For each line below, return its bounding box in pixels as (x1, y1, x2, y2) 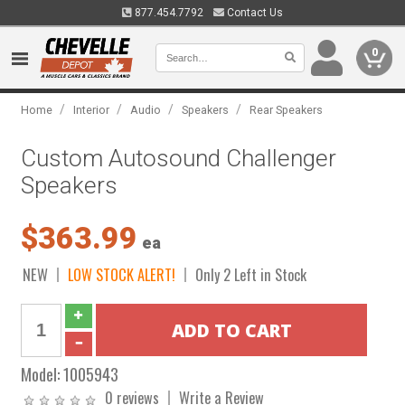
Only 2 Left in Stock (195, 263, 307, 286)
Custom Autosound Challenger (21, 145, 337, 172)
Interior (73, 103, 110, 117)
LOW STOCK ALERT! (68, 263, 176, 286)
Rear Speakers (250, 103, 324, 117)
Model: (21, 362, 64, 386)
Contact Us (224, 6, 283, 19)
